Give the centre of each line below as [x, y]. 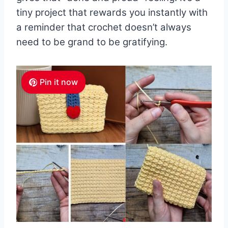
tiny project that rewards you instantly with [112, 13]
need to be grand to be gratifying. [92, 42]
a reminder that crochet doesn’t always [104, 27]
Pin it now [59, 82]
